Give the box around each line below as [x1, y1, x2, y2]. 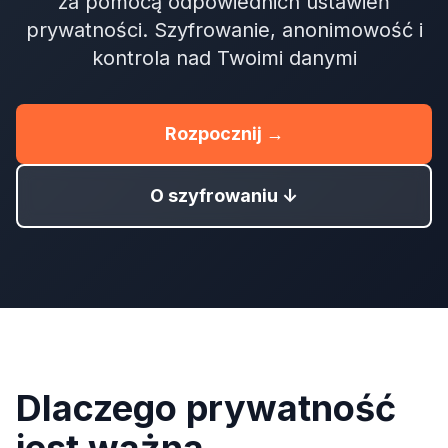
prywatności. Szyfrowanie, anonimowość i [25, 18, 423, 42]
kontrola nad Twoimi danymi [91, 46, 357, 70]
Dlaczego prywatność [16, 386, 396, 430]
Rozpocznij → [164, 123, 284, 144]
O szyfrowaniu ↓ [150, 185, 298, 206]
